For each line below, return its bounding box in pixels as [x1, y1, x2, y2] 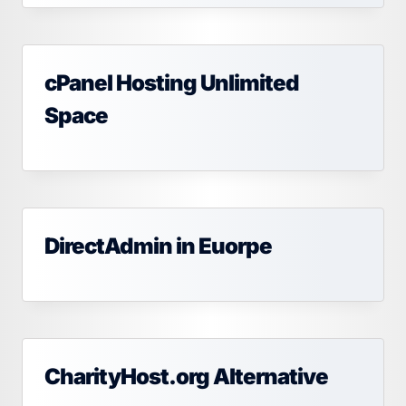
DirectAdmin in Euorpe [44, 233, 272, 260]
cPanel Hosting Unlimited [44, 70, 299, 97]
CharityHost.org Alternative [44, 363, 328, 391]
